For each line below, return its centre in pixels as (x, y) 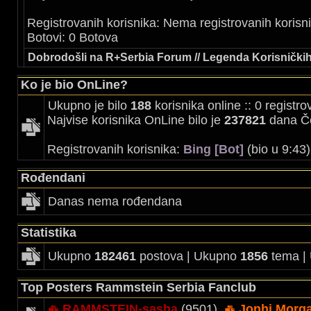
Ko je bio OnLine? (74, 85)
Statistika (49, 233)
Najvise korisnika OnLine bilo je (136, 120)
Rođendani (53, 178)
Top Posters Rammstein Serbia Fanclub (138, 287)
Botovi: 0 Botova (73, 37)
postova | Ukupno (188, 256)
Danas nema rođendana (115, 201)
